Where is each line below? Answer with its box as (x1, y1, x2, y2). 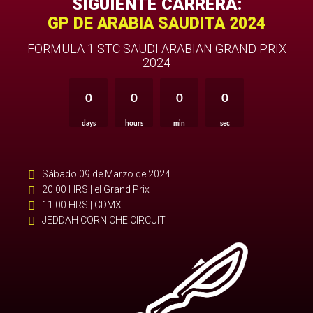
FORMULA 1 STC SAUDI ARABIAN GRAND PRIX (27, 41, 286, 56)
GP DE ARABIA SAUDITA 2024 (48, 13, 265, 33)
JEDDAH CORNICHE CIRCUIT (42, 214, 166, 226)
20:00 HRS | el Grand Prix (42, 184, 150, 196)
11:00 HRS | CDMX (42, 199, 122, 211)
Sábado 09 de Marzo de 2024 (42, 168, 171, 180)
